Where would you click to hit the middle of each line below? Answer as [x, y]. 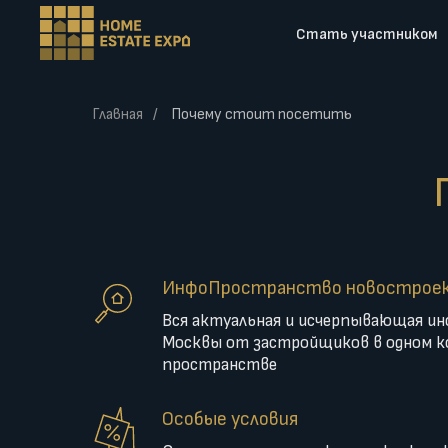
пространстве [219, 364]
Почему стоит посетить [261, 114]
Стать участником [366, 34]
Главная [117, 114]
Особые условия [230, 419]
